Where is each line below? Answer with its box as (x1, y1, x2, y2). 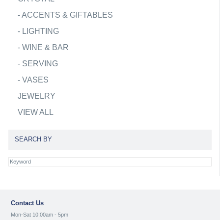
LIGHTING (22, 27, 59, 35)
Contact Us (11, 199, 44, 207)
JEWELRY (17, 91, 55, 100)
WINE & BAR (22, 43, 69, 52)
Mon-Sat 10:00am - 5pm (11, 212, 68, 218)
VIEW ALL (17, 108, 54, 116)
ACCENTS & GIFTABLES (21, 10, 113, 19)
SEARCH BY (14, 136, 52, 143)
